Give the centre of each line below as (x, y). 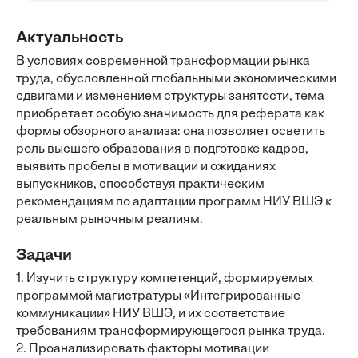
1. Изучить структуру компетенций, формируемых (165, 279)
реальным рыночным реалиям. (109, 220)
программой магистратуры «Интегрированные (158, 296)
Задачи (44, 256)
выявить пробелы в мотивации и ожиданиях (146, 167)
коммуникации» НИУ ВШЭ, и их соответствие (151, 314)
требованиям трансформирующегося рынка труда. (171, 332)
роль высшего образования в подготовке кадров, (162, 149)
